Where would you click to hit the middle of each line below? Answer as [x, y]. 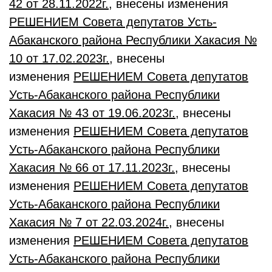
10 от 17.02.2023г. [59, 58]
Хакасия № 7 [46, 222]
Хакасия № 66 [49, 168]
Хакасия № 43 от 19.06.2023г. [92, 113]
